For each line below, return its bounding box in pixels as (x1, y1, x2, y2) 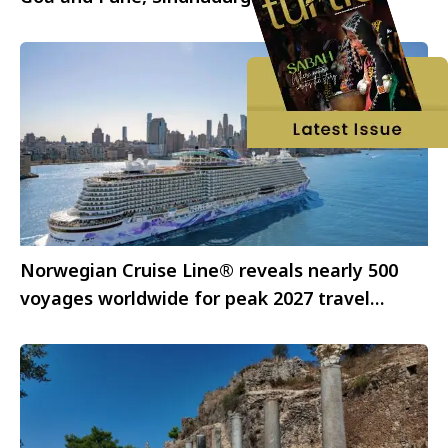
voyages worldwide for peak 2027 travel (20, 286, 370, 311)
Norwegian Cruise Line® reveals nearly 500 (20, 258, 398, 283)
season (20, 314, 82, 339)
